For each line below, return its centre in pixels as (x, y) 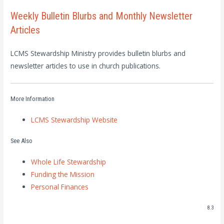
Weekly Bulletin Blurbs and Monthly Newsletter (102, 16)
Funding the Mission (63, 174)
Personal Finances (60, 187)
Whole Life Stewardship (69, 162)
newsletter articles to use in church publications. (86, 66)
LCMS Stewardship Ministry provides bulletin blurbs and (98, 53)
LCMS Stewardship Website (74, 119)
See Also (22, 141)
